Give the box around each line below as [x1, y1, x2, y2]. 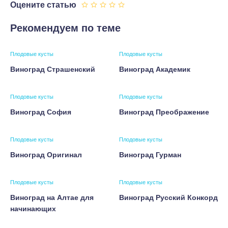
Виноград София [10, 108, 71, 116]
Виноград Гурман [119, 151, 181, 159]
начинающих [10, 205, 56, 213]
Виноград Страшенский [10, 65, 95, 73]
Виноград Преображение [119, 108, 209, 116]
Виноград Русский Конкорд [119, 193, 218, 202]
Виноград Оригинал [10, 151, 82, 159]
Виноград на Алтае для [10, 193, 94, 202]
